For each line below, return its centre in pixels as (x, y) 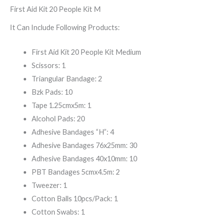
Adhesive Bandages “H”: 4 (73, 132)
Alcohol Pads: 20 (58, 119)
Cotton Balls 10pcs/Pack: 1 (74, 199)
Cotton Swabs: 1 (58, 212)
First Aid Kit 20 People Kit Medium (86, 52)
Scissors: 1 (48, 66)
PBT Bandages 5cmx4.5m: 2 (75, 172)
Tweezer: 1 (49, 185)
